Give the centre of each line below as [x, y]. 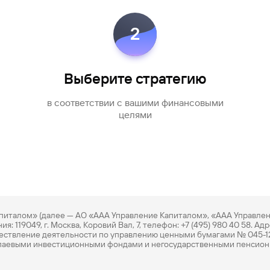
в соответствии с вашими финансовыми [135, 103]
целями [135, 115]
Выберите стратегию [135, 79]
